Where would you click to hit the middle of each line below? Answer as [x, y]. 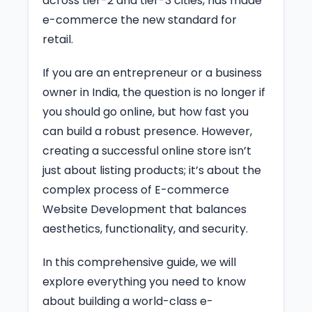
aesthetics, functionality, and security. [145, 228]
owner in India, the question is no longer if [154, 92]
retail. [58, 39]
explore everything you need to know [144, 281]
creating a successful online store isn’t [147, 150]
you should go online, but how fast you [146, 111]
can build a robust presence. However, [147, 131]
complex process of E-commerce [136, 189]
